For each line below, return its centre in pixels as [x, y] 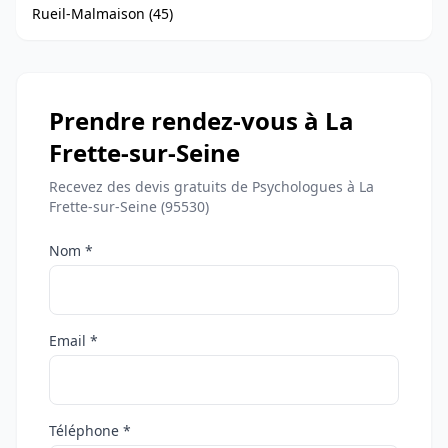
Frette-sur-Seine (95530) [129, 206]
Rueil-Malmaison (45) [102, 13]
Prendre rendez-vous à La [201, 120]
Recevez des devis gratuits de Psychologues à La [211, 186]
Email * [73, 340]
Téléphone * [90, 430]
